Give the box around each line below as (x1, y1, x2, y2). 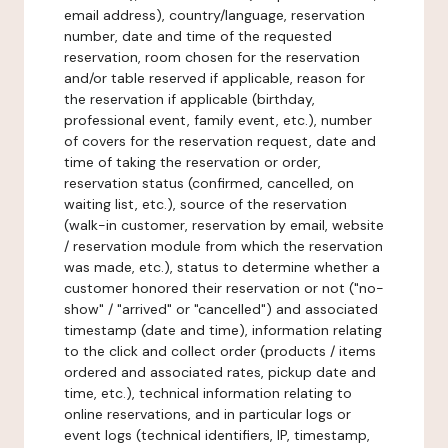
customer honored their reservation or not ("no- (64, 279, 384, 297)
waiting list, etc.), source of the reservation (64, 195, 347, 213)
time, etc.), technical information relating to (64, 384, 352, 402)
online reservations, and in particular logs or (64, 405, 351, 423)
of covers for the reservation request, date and (64, 132, 376, 150)
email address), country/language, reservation (64, 6, 365, 24)
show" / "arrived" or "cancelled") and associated (64, 300, 378, 318)
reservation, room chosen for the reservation (64, 48, 360, 66)
